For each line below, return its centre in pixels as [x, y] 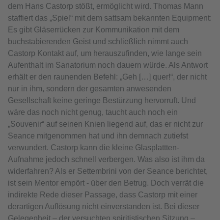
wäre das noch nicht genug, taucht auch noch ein [93, 112]
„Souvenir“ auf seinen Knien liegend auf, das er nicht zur [105, 124]
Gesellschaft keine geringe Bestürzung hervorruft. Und [102, 101]
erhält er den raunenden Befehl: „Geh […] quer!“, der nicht [107, 77]
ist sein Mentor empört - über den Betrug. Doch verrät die [106, 183]
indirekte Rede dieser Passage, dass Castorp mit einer [103, 195]
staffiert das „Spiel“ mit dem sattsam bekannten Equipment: [110, 18]
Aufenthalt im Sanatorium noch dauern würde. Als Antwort [108, 65]
